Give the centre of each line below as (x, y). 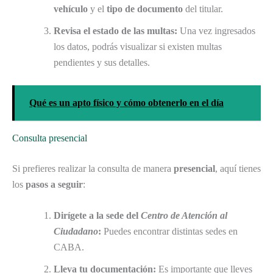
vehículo (71, 9)
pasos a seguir (54, 184)
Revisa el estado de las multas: (115, 30)
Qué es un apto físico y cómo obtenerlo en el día (126, 102)
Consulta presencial (50, 138)
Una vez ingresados (216, 30)
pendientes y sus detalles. (102, 62)
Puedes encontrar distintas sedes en (169, 232)
